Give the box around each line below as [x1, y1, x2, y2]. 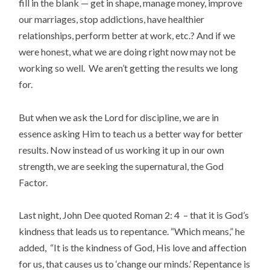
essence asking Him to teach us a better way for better [19, 127, 243, 139]
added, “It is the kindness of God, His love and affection [19, 241, 247, 253]
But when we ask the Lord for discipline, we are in [19, 111, 219, 123]
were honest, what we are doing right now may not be [19, 46, 236, 58]
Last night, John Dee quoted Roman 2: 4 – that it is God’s [19, 209, 250, 221]
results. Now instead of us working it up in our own [19, 143, 225, 155]
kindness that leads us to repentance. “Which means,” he [19, 225, 245, 237]
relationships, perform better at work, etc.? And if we [19, 30, 236, 42]
